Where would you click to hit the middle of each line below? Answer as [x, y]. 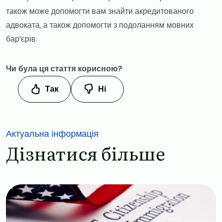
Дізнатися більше [85, 153]
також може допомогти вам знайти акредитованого [100, 11]
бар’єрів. [23, 39]
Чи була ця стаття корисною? [64, 68]
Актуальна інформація [52, 134]
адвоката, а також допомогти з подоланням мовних [100, 25]
